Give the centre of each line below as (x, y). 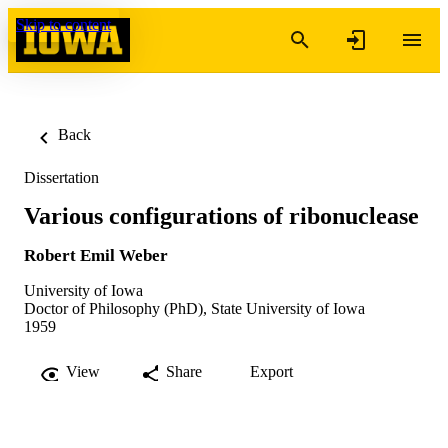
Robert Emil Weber (96, 255)
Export (271, 371)
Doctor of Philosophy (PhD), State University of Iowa (194, 308)
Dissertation (61, 177)
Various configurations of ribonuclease (221, 215)
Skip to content (63, 24)
